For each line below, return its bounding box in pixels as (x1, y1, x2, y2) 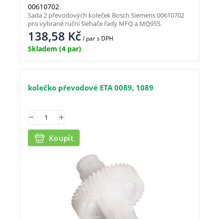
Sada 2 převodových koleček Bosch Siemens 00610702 (28, 10, 184, 20)
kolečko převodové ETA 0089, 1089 (28, 82, 153, 92)
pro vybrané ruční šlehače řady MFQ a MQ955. (28, 19, 162, 28)
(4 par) (57, 44, 81, 53)
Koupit (49, 133, 73, 143)
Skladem (28, 44, 57, 53)
